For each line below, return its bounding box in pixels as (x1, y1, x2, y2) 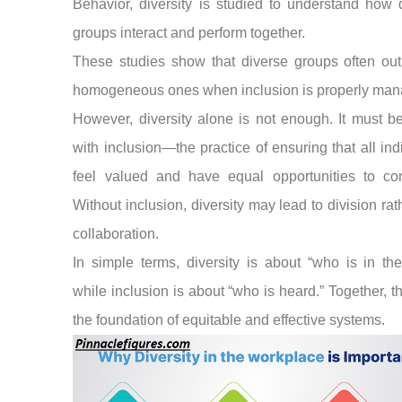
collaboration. (73, 225, 160, 241)
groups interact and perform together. (73, 24, 306, 40)
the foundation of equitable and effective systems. (73, 311, 386, 328)
